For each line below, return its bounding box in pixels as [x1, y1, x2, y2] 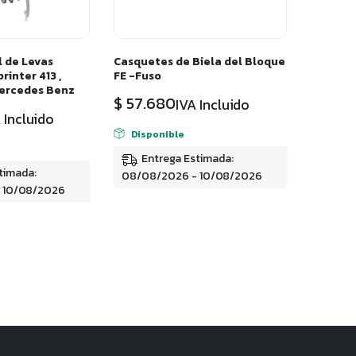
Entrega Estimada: [141, 150, 234, 168]
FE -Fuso [114, 68, 161, 85]
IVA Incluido [175, 95, 250, 116]
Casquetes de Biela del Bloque [114, 53, 285, 71]
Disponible [130, 126, 184, 141]
